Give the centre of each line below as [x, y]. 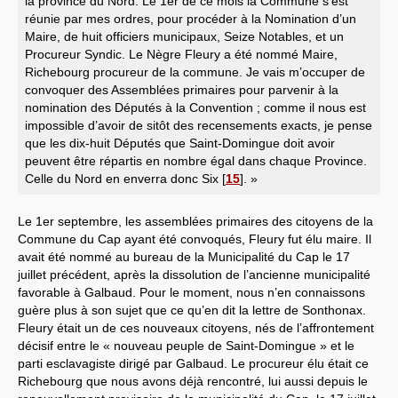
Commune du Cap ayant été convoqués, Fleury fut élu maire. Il [195, 239]
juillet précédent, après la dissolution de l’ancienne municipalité [194, 274]
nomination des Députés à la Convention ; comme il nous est [195, 107]
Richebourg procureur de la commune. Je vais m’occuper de [195, 72]
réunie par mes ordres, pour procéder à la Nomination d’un [191, 18]
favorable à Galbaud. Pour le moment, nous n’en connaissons [191, 292]
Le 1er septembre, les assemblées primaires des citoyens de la [195, 221]
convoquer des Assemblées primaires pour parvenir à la [182, 89]
